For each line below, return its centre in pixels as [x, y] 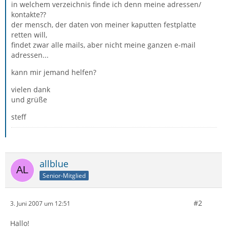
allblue [54, 164]
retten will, [29, 35]
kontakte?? [29, 14]
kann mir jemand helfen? [54, 72]
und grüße [29, 100]
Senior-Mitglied [64, 175]
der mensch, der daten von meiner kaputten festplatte [104, 25]
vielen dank [31, 89]
